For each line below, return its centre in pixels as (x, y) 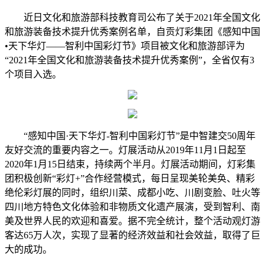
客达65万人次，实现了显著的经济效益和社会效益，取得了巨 (132, 235)
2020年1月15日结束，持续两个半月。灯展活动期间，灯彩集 (130, 164)
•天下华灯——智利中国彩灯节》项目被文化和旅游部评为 (125, 46)
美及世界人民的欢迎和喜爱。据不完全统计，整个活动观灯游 (132, 221)
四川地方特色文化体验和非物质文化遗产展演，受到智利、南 (132, 207)
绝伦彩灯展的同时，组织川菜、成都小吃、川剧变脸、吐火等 (132, 193)
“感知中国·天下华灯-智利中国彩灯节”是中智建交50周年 (140, 136)
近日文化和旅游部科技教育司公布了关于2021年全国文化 (142, 18)
